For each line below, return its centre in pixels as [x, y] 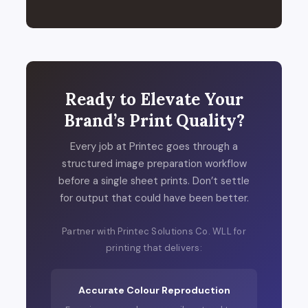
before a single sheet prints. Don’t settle [154, 181]
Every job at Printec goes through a [154, 147]
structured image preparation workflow [154, 164]
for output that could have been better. [154, 198]
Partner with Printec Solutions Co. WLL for [154, 232]
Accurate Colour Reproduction [154, 290]
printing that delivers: [154, 248]
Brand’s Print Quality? [154, 121]
